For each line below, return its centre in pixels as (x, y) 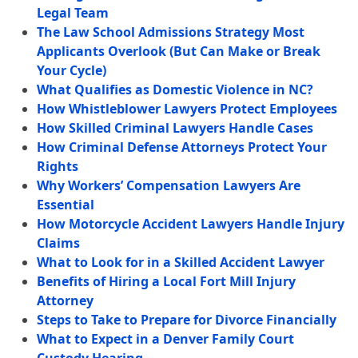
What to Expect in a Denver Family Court (166, 339)
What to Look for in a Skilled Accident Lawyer (181, 263)
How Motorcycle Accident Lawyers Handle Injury (191, 224)
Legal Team (73, 13)
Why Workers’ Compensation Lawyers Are (169, 186)
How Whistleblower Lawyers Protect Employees (187, 109)
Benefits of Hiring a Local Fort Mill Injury (167, 282)
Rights (58, 167)
